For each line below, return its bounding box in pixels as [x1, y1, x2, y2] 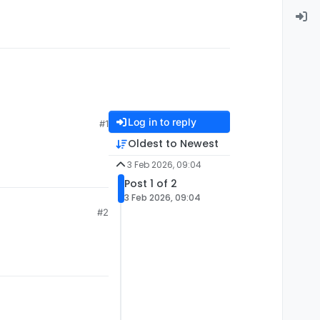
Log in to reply [127, 116, 196, 129]
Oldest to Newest [127, 136, 219, 151]
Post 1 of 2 [124, 176, 177, 191]
